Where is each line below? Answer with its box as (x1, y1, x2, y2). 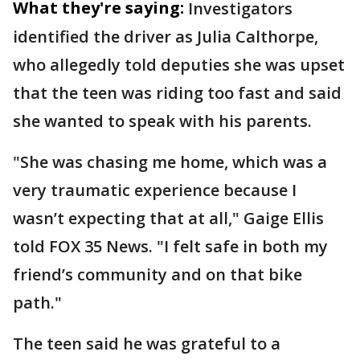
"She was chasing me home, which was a (13, 151, 327, 173)
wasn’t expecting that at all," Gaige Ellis (13, 207, 324, 229)
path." (13, 292, 62, 313)
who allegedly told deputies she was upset (13, 54, 345, 76)
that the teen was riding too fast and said (13, 82, 342, 104)
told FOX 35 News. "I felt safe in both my (13, 235, 328, 257)
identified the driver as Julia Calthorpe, (13, 26, 318, 47)
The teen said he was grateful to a (13, 333, 280, 354)
